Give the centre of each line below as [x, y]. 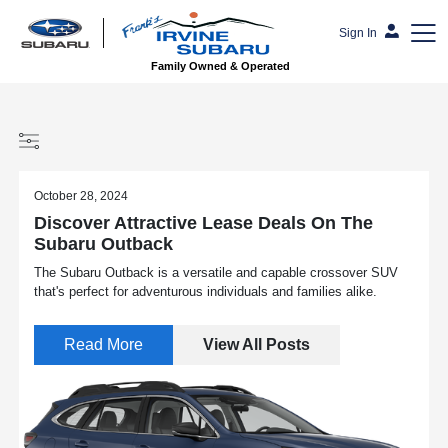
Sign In [358, 33]
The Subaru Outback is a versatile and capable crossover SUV [216, 272]
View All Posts [257, 344]
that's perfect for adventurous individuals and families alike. [206, 291]
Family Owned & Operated [220, 66]
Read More [104, 344]
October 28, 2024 [81, 196]
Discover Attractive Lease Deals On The [204, 223]
